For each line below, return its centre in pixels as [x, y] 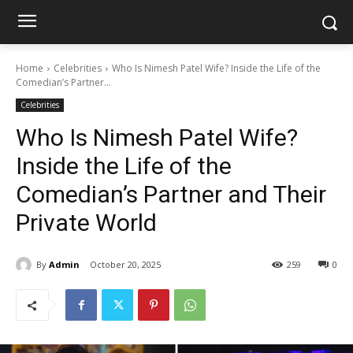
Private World [86, 223]
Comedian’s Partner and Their [171, 194]
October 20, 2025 [125, 265]
